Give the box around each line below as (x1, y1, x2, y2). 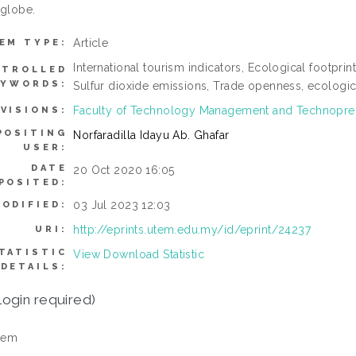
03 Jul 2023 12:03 (73, 199, 171, 211)
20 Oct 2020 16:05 (73, 164, 175, 176)
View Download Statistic (73, 248, 205, 261)
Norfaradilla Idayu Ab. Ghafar (73, 129, 230, 141)
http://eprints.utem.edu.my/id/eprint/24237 (73, 223, 311, 236)
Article (73, 37, 109, 49)
